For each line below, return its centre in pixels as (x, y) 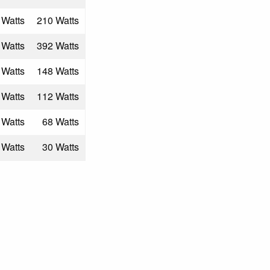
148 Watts (58, 71)
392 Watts (58, 46)
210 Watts (58, 20)
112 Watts (58, 96)
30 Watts (61, 147)
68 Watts (61, 121)
